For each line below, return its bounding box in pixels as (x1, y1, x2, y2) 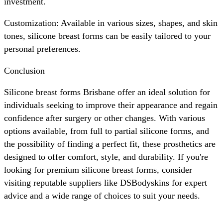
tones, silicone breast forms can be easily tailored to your (4, 31, 211, 41)
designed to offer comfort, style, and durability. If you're (4, 152, 208, 162)
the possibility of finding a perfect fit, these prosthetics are (4, 139, 216, 149)
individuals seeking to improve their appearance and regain (4, 100, 218, 111)
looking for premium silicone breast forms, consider (4, 165, 192, 175)
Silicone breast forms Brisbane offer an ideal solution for (4, 87, 210, 98)
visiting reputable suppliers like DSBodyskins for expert (4, 178, 207, 188)
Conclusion (4, 65, 45, 76)
